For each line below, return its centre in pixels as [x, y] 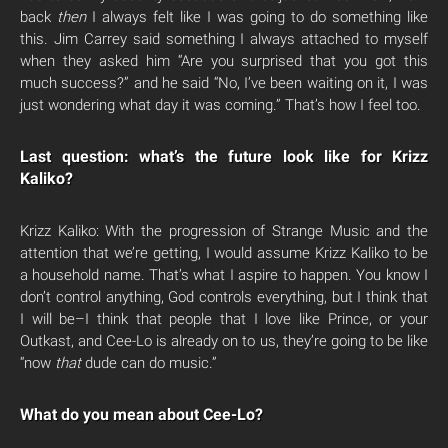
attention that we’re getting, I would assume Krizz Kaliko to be [224, 253]
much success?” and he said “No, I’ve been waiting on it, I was [224, 83]
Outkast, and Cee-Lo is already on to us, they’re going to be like [224, 341]
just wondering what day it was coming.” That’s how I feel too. [220, 105]
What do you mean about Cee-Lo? [141, 414]
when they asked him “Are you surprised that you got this [224, 61]
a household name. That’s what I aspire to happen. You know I [224, 275]
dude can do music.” [149, 363]
